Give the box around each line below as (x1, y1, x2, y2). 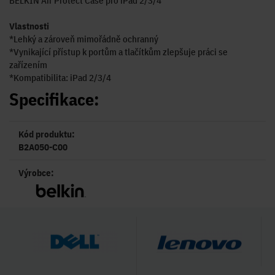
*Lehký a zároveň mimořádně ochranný (9, 33, 158, 45)
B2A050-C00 (18, 141, 68, 153)
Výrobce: (18, 167, 54, 179)
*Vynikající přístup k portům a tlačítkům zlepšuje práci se (9, 46, 228, 58)
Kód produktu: (18, 128, 75, 141)
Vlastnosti (9, 20, 49, 33)
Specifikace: (9, 88, 99, 111)
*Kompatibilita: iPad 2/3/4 (9, 72, 111, 84)
